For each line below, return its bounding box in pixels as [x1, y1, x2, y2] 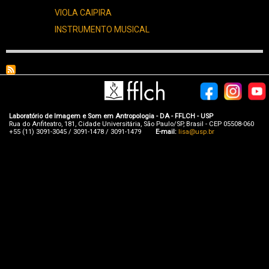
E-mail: [156, 127, 178, 136]
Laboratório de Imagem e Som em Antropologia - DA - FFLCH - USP [9, 112, 213, 120]
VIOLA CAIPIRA [55, 7, 112, 17]
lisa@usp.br [178, 127, 214, 136]
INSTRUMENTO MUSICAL [55, 24, 150, 34]
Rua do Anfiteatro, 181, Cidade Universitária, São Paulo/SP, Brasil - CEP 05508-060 [9, 119, 254, 128]
